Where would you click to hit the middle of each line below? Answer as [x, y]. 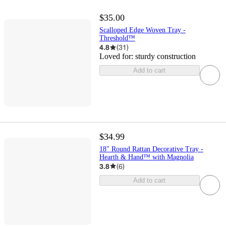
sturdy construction [165, 56]
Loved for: [117, 56]
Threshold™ [117, 38]
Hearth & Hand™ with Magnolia [146, 157]
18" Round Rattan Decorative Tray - [151, 149]
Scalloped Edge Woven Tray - [142, 30]
